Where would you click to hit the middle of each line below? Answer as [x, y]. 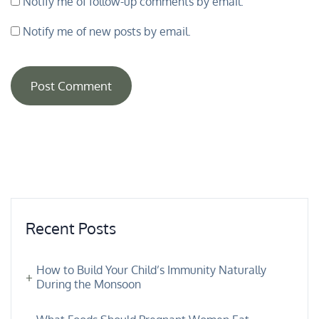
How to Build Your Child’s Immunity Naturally [151, 270]
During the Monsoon [89, 284]
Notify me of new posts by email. [107, 31]
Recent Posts [71, 228]
